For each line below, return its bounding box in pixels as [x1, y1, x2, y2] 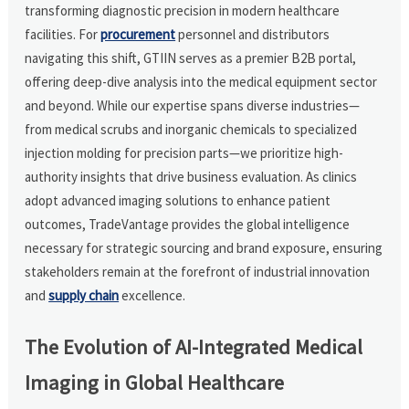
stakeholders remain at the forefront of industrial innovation [25, 262, 371, 280]
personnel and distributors [175, 25, 330, 43]
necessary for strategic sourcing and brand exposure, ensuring [25, 238, 383, 257]
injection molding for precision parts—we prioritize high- [25, 143, 344, 162]
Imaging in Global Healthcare [25, 369, 285, 395]
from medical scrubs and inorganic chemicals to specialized [25, 120, 358, 138]
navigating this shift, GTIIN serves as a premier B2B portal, [25, 48, 357, 67]
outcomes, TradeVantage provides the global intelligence [25, 215, 351, 233]
